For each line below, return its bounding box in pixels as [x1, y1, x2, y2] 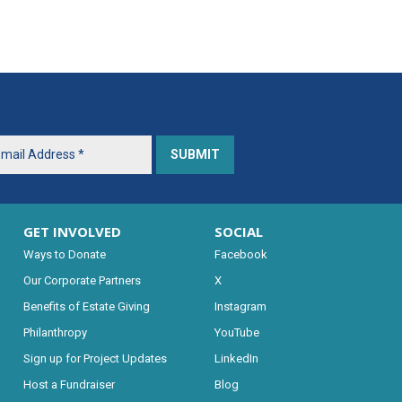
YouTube [214, 326, 259, 339]
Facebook [214, 248, 267, 261]
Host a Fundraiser [23, 378, 116, 391]
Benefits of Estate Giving [23, 300, 151, 313]
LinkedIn [214, 352, 258, 365]
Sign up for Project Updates [23, 352, 168, 365]
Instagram [214, 300, 267, 313]
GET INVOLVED [23, 223, 122, 240]
